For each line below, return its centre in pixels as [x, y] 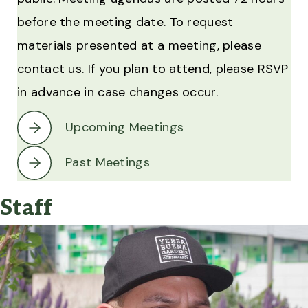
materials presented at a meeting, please [139, 46]
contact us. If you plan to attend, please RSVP [153, 69]
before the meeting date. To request [125, 22]
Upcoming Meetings [125, 128]
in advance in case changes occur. [118, 92]
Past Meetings [108, 163]
